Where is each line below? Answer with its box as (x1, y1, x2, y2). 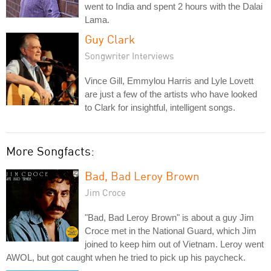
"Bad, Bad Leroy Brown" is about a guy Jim (85, 212, 254, 223)
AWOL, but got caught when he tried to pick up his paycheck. (6, 252, 246, 263)
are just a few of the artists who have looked (85, 88, 257, 99)
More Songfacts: (6, 143, 94, 158)
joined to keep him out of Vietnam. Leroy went (85, 238, 264, 249)
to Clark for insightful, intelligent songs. (85, 102, 235, 113)
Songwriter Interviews (85, 50, 174, 61)
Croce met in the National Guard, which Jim (85, 225, 256, 236)
